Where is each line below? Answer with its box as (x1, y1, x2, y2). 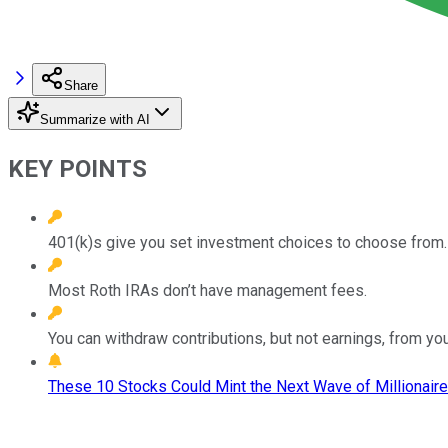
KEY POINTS (8, 154, 147, 183)
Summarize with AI (40, 111, 150, 127)
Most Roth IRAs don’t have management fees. (48, 280, 367, 300)
